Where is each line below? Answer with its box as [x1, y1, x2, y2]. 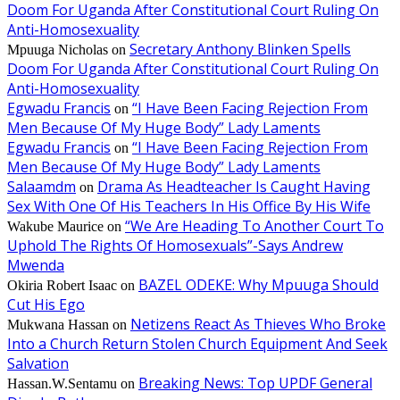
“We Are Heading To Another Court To [125, 215, 384, 236]
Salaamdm [7, 176, 76, 196]
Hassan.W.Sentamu [7, 375, 117, 391]
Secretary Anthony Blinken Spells [129, 38, 351, 59]
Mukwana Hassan [7, 316, 109, 332]
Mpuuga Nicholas [7, 41, 108, 57]
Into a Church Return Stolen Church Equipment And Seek [7, 333, 387, 354]
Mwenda [7, 254, 64, 275]
